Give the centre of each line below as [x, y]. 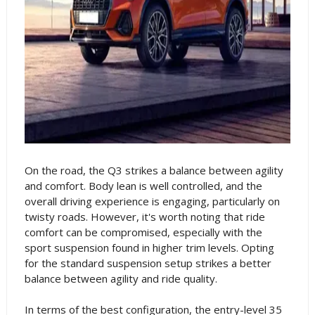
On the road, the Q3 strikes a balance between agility [154, 170]
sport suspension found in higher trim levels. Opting [149, 247]
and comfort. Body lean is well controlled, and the [143, 186]
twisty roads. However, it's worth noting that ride [144, 217]
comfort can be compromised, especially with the [143, 232]
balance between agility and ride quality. [121, 278]
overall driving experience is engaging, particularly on [152, 201]
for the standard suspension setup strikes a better [148, 263]
